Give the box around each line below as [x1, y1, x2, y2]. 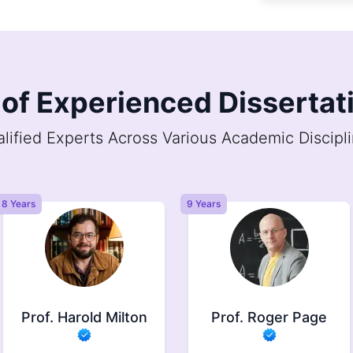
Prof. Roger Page [26, 308, 142, 325]
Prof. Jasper [228, 308, 310, 325]
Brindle [235, 325, 286, 342]
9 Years [2, 197, 35, 210]
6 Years [187, 197, 221, 210]
